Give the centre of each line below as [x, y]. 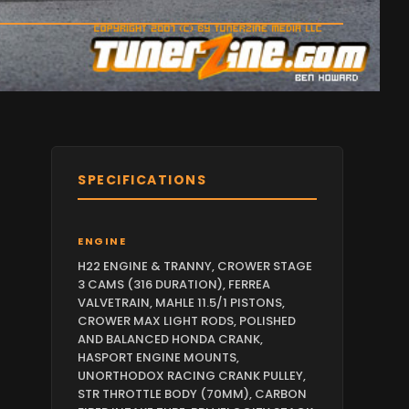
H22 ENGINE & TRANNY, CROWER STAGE [195, 267]
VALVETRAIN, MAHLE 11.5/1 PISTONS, [181, 303]
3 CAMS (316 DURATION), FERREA [174, 285]
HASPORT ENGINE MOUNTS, [158, 358]
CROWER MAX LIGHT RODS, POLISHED [187, 321]
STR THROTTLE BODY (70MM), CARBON [192, 394]
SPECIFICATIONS [142, 180]
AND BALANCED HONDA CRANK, [170, 340]
